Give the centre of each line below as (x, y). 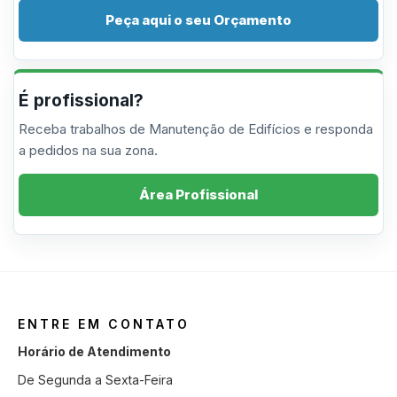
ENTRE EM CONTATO (104, 324)
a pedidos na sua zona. (88, 150)
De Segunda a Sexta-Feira (95, 380)
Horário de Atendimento (94, 351)
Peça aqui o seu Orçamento (198, 20)
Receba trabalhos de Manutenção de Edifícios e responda (196, 129)
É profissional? (81, 101)
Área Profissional (198, 195)
